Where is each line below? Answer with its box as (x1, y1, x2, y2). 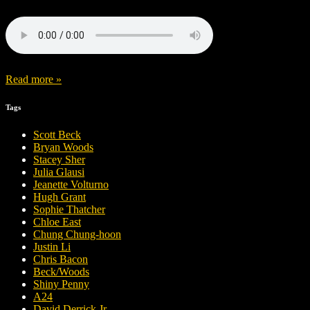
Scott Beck (33, 129, 81, 140)
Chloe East (33, 216, 81, 228)
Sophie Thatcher (33, 203, 105, 215)
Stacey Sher (33, 154, 85, 165)
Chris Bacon (33, 253, 88, 265)
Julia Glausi (33, 166, 84, 178)
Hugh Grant (33, 191, 86, 203)
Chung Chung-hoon (33, 228, 121, 240)
